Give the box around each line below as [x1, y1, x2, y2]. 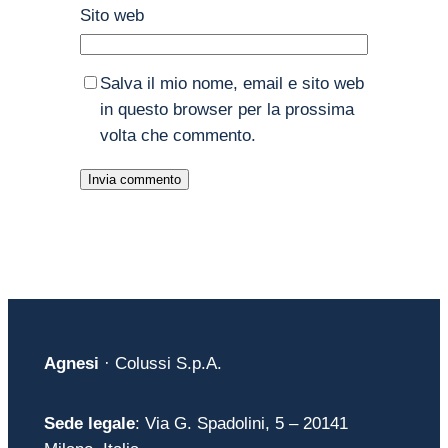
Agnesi [43, 354, 99, 374]
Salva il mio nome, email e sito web [99, 74, 364, 94]
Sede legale [43, 413, 135, 433]
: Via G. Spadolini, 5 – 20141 [134, 413, 348, 433]
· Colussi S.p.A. [98, 354, 222, 374]
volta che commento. [99, 126, 256, 146]
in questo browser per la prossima [99, 100, 354, 120]
